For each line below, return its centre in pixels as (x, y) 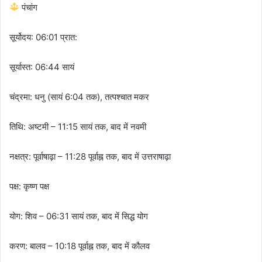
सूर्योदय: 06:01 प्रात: (43, 37)
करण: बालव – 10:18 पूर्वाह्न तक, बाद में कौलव (80, 246)
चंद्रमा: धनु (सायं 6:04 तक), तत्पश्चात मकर (79, 96)
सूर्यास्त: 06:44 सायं (42, 67)
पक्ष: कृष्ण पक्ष (29, 186)
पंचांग (29, 7)
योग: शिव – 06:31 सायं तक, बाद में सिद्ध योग (79, 216)
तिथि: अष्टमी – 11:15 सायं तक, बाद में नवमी (78, 126)
